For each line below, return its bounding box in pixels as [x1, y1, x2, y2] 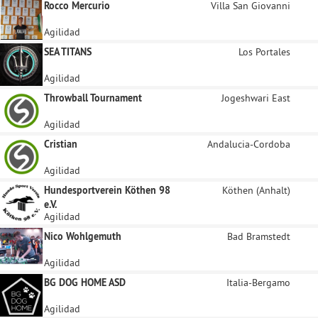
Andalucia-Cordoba [207, 138, 290, 150]
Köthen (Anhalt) [222, 184, 290, 197]
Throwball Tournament [44, 92, 142, 104]
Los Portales [238, 45, 290, 58]
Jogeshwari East [221, 92, 290, 104]
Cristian [44, 138, 77, 150]
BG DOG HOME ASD [44, 276, 126, 289]
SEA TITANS [44, 45, 92, 58]
